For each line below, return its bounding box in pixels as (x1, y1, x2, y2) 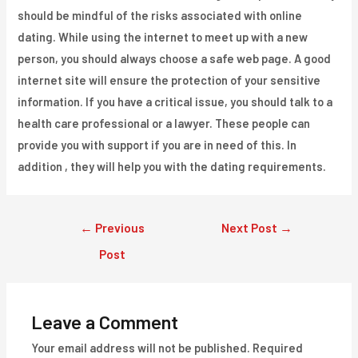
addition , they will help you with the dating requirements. (18, 158, 327, 173)
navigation (44, 236, 101, 251)
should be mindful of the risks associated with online (18, 7, 303, 22)
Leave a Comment (31, 309, 179, 333)
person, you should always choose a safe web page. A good (18, 50, 332, 66)
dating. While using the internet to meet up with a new (18, 29, 308, 44)
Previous (92, 219, 145, 235)
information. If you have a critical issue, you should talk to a (18, 93, 333, 109)
